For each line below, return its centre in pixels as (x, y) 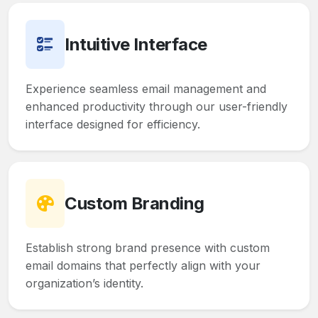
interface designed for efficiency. (113, 125)
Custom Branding (135, 203)
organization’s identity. (84, 284)
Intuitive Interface (136, 44)
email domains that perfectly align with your (143, 266)
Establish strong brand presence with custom (148, 248)
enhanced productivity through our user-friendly (157, 107)
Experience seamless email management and (146, 89)
